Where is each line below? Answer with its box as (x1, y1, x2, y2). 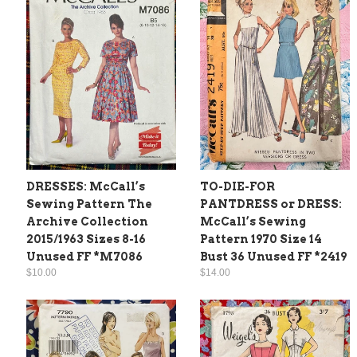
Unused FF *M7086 (26, 249, 143, 263)
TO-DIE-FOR (200, 179, 275, 193)
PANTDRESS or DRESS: (200, 197, 342, 210)
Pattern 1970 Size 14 (200, 232, 322, 245)
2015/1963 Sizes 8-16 (26, 232, 146, 245)
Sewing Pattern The (26, 197, 152, 210)
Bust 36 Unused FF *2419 (200, 249, 347, 263)
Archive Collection (26, 214, 148, 228)
